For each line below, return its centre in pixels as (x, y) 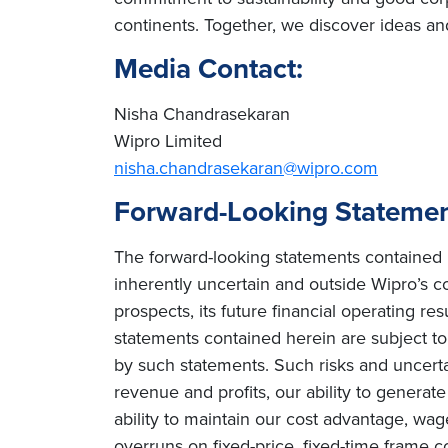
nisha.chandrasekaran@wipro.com (246, 167)
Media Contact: (208, 68)
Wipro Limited (168, 140)
